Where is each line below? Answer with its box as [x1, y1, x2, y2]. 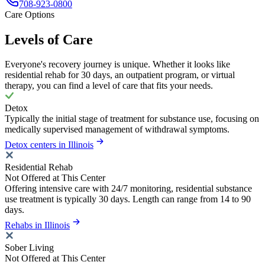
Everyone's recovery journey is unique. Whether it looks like [5, 59, 230, 70]
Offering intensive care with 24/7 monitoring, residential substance [5, 183, 252, 194]
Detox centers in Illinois [5, 140, 93, 150]
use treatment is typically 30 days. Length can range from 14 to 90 [5, 194, 251, 205]
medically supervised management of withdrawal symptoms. [5, 124, 230, 135]
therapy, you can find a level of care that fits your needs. [5, 80, 213, 91]
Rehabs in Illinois [5, 220, 70, 231]
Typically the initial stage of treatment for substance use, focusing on [5, 114, 259, 124]
